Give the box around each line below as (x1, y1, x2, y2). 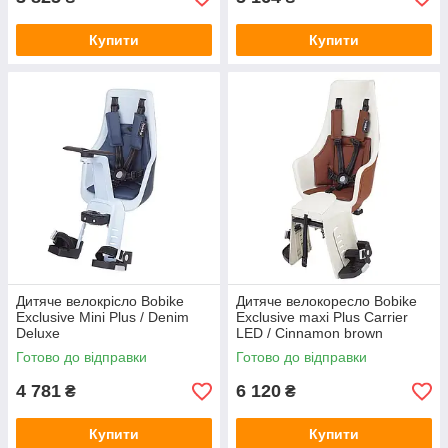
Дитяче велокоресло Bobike (236, 293, 417, 309)
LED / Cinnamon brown (236, 325, 383, 341)
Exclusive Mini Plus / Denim (16, 309, 189, 325)
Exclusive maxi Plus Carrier (236, 309, 408, 325)
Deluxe (16, 325, 60, 341)
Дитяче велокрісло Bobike (16, 293, 184, 309)
